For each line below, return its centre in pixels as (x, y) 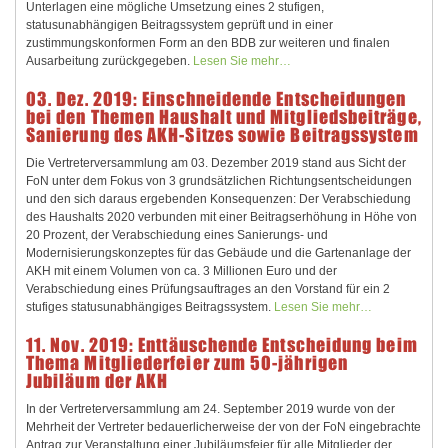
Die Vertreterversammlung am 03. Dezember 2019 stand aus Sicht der (216, 163)
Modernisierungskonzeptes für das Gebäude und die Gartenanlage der (218, 253)
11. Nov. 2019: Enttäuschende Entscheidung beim (222, 345)
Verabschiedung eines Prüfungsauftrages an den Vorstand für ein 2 (208, 289)
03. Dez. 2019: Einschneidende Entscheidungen (216, 99)
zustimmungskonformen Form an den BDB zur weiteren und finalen (208, 43)
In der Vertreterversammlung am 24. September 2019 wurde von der (210, 409)
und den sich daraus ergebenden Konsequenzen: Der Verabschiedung (218, 199)
